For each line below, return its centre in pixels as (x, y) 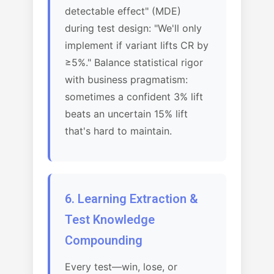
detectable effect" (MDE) (123, 11)
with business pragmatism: (126, 80)
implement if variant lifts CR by (137, 45)
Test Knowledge (110, 220)
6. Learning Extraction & (131, 199)
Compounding (104, 240)
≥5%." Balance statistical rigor (134, 62)
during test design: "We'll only (133, 28)
